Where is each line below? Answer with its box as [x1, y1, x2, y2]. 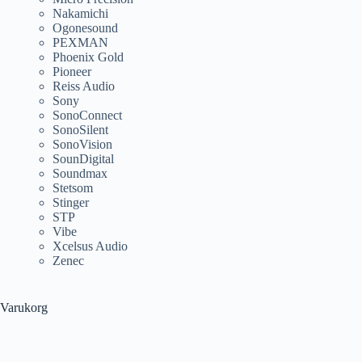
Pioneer [53, 64, 91, 78]
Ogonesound [53, 20, 118, 35]
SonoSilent [53, 122, 108, 137]
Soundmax [53, 166, 107, 180]
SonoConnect [53, 107, 122, 122]
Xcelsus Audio [53, 238, 128, 253]
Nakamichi [53, 6, 108, 20]
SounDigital [53, 151, 114, 166]
